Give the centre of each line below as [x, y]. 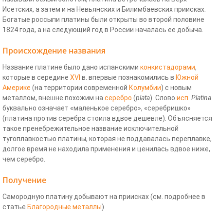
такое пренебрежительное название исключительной [91, 129]
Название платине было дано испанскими [71, 67]
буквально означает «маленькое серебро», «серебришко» [97, 108]
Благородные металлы [64, 207]
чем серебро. [24, 159]
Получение [24, 180]
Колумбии [145, 88]
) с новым [176, 88]
